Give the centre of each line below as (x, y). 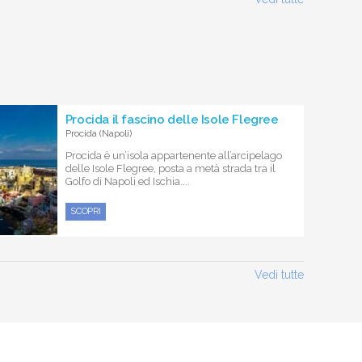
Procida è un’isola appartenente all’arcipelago (173, 155)
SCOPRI (86, 211)
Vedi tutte (279, 274)
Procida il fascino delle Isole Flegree (172, 119)
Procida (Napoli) (98, 133)
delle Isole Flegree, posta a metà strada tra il (170, 168)
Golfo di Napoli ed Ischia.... (127, 181)
